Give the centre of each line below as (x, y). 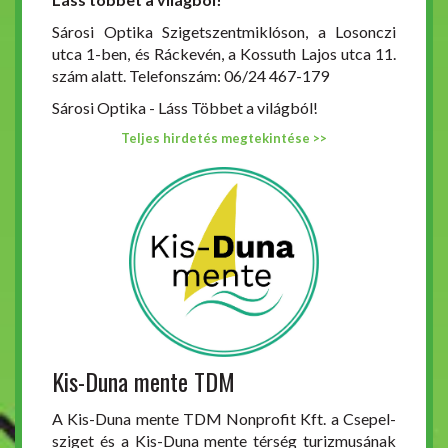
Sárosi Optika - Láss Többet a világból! (185, 107)
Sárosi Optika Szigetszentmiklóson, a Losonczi (224, 31)
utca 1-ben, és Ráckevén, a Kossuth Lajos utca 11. (224, 53)
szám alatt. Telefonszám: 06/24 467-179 (190, 75)
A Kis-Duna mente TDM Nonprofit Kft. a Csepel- (224, 418)
